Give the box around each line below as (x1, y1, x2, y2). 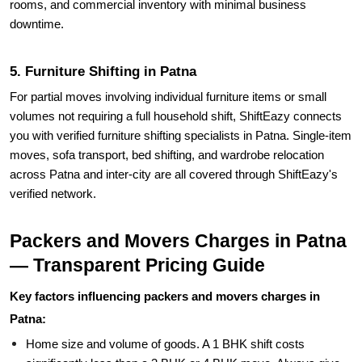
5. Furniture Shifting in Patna (10, 26, 196, 42)
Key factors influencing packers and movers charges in (10, 253, 320, 266)
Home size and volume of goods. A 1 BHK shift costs (26, 301, 305, 314)
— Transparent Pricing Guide (10, 217, 265, 238)
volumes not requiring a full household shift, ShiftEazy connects (10, 73, 342, 86)
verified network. (10, 150, 96, 163)
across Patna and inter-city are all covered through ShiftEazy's (10, 131, 338, 144)
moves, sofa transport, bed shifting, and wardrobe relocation (10, 112, 324, 124)
